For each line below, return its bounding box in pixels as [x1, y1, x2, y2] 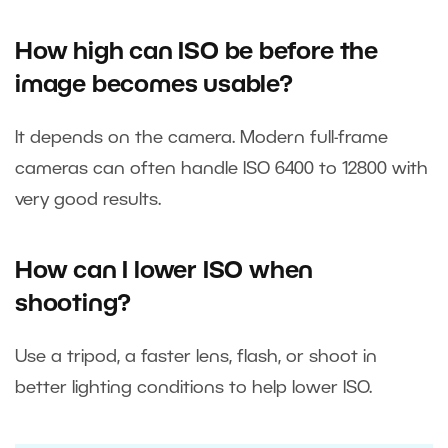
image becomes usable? [15, 74, 299, 97]
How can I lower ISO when [15, 260, 314, 283]
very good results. [15, 191, 166, 208]
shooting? [15, 293, 132, 316]
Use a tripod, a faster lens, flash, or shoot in [15, 348, 377, 365]
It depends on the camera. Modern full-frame [15, 129, 388, 146]
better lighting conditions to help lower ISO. [15, 379, 377, 396]
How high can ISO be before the [15, 41, 378, 64]
